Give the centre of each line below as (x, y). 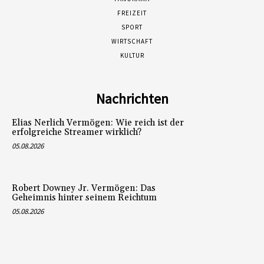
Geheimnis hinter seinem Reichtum (84, 198)
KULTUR (132, 55)
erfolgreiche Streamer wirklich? (77, 132)
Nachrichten (132, 98)
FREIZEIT (132, 13)
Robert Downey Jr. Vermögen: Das (84, 189)
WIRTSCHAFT (132, 41)
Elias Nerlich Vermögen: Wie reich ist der (98, 123)
